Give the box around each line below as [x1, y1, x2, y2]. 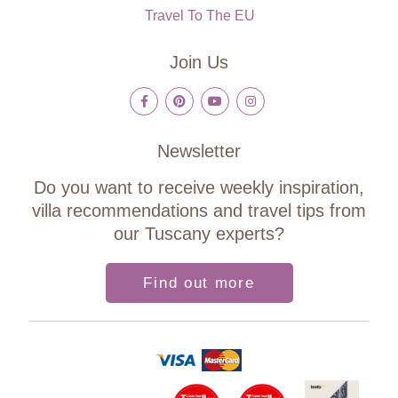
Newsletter [157, 140, 241, 161]
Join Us [170, 52, 228, 73]
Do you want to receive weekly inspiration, [34, 177, 364, 197]
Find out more [143, 274, 255, 291]
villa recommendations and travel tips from [32, 200, 366, 220]
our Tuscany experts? [114, 223, 284, 243]
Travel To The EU [144, 8, 255, 24]
